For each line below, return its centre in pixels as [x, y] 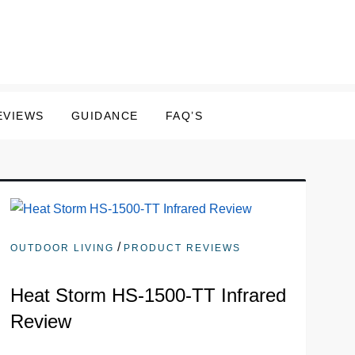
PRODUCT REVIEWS [182, 248]
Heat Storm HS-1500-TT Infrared [148, 295]
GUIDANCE [105, 116]
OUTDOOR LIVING [62, 248]
